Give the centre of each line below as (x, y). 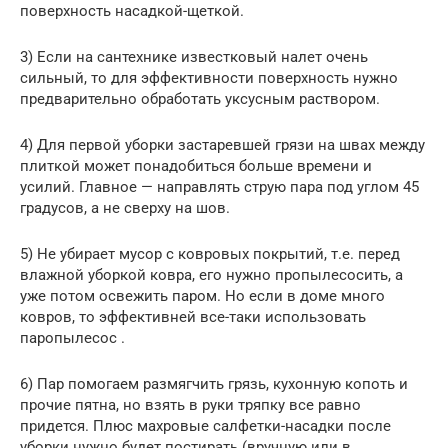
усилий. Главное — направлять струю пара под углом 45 (219, 186)
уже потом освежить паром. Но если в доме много (202, 295)
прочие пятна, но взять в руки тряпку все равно (190, 404)
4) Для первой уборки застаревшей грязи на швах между (222, 144)
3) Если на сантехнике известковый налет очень (194, 56)
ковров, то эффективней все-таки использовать (193, 316)
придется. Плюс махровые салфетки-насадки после (205, 425)
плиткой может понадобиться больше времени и (196, 165)
